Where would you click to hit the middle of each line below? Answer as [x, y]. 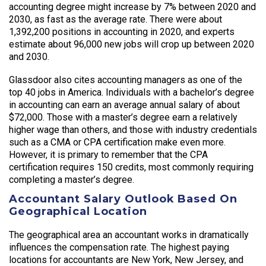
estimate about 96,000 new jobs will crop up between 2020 [132, 44]
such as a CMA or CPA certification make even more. [117, 142]
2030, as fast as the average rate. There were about [115, 19]
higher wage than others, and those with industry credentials [133, 129]
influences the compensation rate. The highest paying [119, 247]
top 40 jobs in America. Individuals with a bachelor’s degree [132, 92]
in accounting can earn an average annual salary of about [124, 104]
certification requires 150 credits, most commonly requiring [131, 167]
